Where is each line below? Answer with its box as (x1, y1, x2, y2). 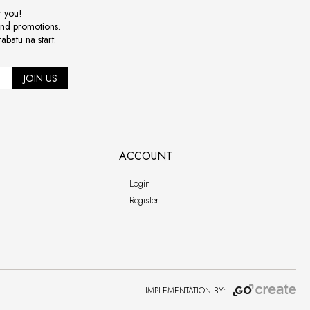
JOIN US (23, 71, 57, 85)
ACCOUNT (119, 148, 173, 164)
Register (129, 193, 160, 207)
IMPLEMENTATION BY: (145, 284, 226, 297)
